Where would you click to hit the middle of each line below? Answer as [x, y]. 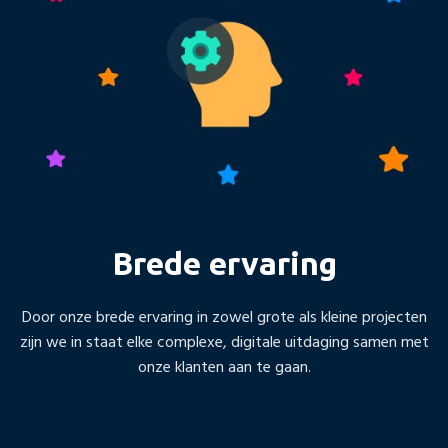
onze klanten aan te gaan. [224, 368]
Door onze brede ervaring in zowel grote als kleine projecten [224, 318]
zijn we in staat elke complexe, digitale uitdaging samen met [224, 343]
